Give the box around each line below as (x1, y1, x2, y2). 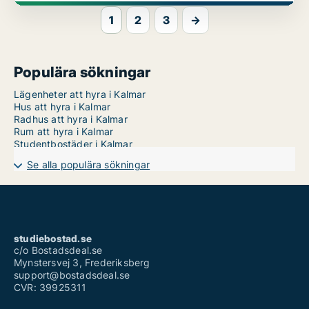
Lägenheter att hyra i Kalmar (14, 88, 146, 101)
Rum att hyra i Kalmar (14, 126, 114, 138)
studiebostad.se (14, 232, 92, 245)
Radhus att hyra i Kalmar (14, 113, 128, 126)
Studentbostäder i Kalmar (14, 138, 132, 150)
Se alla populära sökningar (27, 159, 150, 171)
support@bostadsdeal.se (14, 269, 130, 281)
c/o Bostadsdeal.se (14, 244, 103, 257)
